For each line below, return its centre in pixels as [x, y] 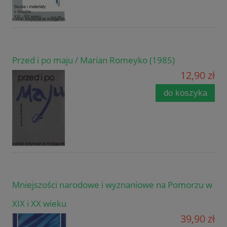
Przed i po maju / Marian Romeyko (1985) [93, 60]
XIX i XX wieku [39, 203]
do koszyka [185, 93]
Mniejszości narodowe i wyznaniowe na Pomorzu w [112, 184]
